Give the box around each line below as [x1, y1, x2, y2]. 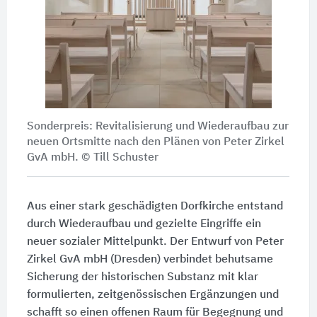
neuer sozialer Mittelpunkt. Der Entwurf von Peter [26, 236, 284, 248]
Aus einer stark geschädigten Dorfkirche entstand [26, 200, 283, 212]
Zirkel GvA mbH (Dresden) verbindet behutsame [26, 253, 273, 265]
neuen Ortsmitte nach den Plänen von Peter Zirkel [26, 136, 284, 148]
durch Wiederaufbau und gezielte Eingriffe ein [26, 218, 261, 230]
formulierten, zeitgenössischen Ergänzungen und [26, 289, 279, 301]
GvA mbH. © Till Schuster [26, 151, 158, 163]
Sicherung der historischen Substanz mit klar [26, 271, 258, 283]
